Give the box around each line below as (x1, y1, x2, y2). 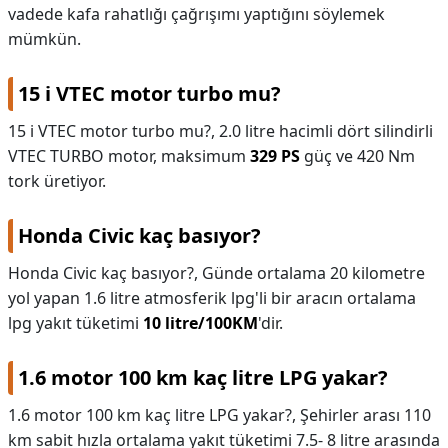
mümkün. (8, 28, 81, 50)
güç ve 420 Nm (300, 145, 415, 167)
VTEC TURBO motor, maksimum (8, 145, 250, 167)
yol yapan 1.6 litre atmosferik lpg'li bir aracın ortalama (8, 287, 416, 309)
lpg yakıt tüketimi (8, 312, 143, 334)
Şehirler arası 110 (300, 404, 431, 426)
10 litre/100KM (143, 312, 258, 334)
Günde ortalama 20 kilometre (202, 262, 425, 284)
